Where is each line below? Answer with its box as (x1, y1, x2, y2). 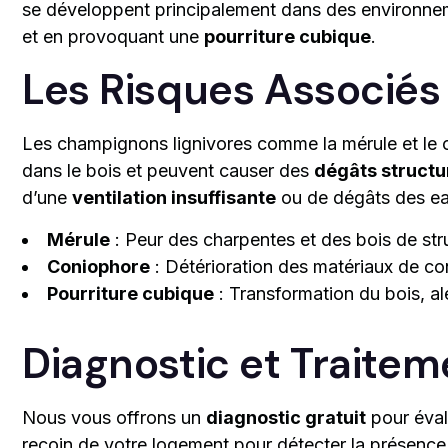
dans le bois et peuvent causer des (22, 159, 314, 181)
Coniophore (47, 255, 150, 277)
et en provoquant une (22, 25, 204, 47)
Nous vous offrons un (22, 406, 206, 428)
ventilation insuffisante (72, 186, 276, 208)
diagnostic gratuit (206, 406, 366, 428)
